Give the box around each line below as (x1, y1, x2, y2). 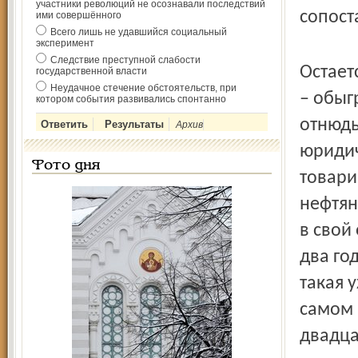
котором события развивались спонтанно (36, 93, 226, 105)
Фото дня (32, 159, 100, 173)
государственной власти (36, 66, 147, 77)
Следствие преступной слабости (50, 54, 201, 66)
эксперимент (36, 38, 94, 49)
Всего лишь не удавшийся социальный (50, 26, 227, 38)
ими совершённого (36, 10, 121, 21)
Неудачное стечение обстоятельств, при (50, 82, 237, 93)
